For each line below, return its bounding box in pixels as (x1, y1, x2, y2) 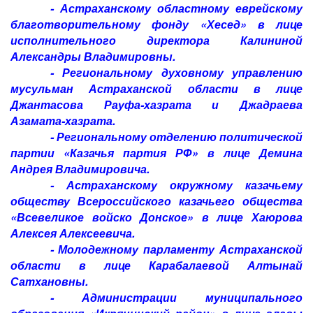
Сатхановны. (10, 273, 88, 289)
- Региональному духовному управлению (50, 64, 303, 80)
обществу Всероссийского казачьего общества (10, 193, 303, 209)
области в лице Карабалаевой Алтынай (10, 257, 303, 273)
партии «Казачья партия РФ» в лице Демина (10, 145, 303, 161)
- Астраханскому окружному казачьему (50, 177, 303, 193)
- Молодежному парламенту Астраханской (50, 241, 303, 257)
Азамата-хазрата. (10, 112, 115, 129)
